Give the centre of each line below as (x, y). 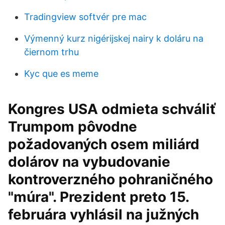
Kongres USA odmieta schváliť (112, 109)
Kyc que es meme (61, 74)
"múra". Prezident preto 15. (98, 197)
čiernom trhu (51, 52)
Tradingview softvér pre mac (85, 17)
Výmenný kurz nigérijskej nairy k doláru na (114, 38)
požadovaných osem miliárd (104, 144)
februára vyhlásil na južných (103, 214)
